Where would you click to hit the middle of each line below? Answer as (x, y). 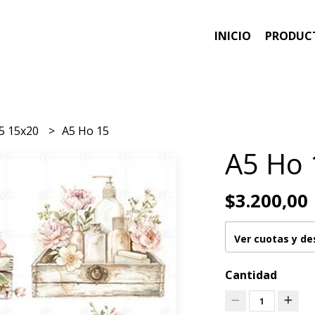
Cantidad (251, 275)
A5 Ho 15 (86, 130)
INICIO (233, 36)
